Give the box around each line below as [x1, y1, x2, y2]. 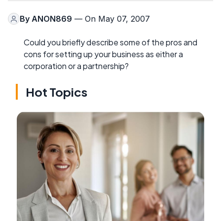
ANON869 [32, 14, 72, 24]
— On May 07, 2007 [72, 14, 150, 24]
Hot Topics [26, 84, 87, 100]
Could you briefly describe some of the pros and [24, 37, 197, 48]
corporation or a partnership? [24, 61, 129, 72]
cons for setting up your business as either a [24, 49, 183, 60]
